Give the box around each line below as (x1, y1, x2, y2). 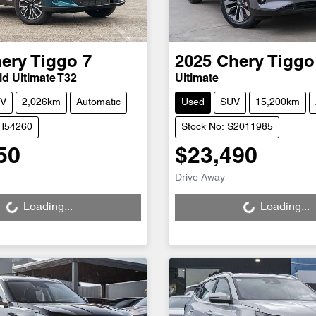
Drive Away (174, 173, 225, 183)
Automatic (76, 97, 121, 107)
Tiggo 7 (30, 54, 92, 71)
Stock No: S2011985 (181, 122, 273, 132)
